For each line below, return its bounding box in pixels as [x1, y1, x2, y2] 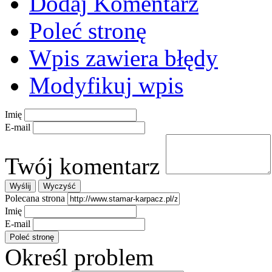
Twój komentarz [5, 152, 160, 179]
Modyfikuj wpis [29, 72, 183, 98]
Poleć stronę [29, 17, 146, 44]
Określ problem [5, 243, 154, 270]
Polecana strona [5, 192, 65, 203]
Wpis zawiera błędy [29, 44, 218, 71]
